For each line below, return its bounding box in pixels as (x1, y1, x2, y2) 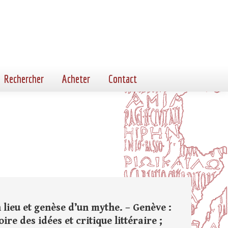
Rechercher (4, 72, 44, 85)
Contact (108, 72, 137, 85)
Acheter (62, 72, 90, 85)
